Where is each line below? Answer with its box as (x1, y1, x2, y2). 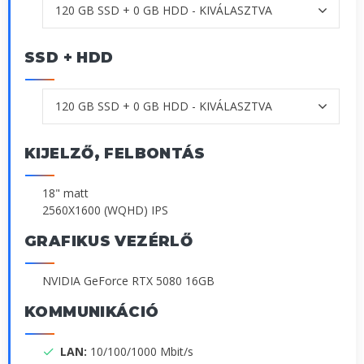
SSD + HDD (24, 48, 114, 67)
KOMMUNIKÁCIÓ (24, 302, 159, 321)
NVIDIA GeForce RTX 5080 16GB (42, 272, 214, 288)
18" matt (42, 184, 89, 201)
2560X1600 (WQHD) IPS (42, 201, 168, 218)
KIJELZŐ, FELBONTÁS (24, 144, 206, 162)
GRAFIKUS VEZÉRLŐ (24, 232, 193, 250)
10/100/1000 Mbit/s (90, 343, 193, 359)
